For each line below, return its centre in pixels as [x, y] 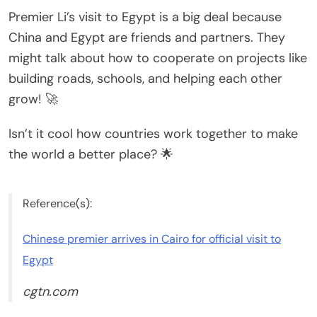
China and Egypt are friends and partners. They [147, 37]
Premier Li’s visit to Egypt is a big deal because [145, 17]
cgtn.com [50, 291]
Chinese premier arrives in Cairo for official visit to [152, 238]
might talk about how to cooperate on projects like [158, 58]
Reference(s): [57, 203]
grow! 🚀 [33, 99]
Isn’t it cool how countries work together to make [153, 133]
